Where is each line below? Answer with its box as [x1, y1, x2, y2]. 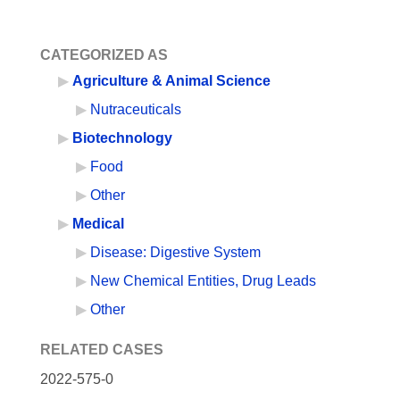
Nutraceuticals [90, 102, 181, 117]
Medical [72, 216, 124, 231]
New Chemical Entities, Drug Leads [90, 273, 316, 288]
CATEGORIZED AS [40, 47, 168, 62]
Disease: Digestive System [90, 245, 261, 260]
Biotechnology [72, 130, 172, 146]
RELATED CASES [40, 342, 163, 357]
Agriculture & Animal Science [72, 73, 271, 88]
